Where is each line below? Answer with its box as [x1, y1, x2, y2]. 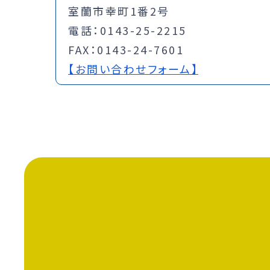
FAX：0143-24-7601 [68, 41, 184, 57]
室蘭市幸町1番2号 [68, 2, 170, 19]
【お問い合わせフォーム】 [68, 60, 198, 77]
